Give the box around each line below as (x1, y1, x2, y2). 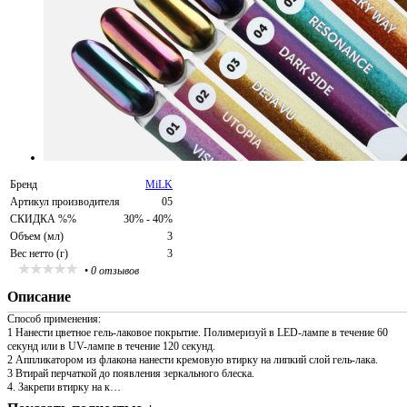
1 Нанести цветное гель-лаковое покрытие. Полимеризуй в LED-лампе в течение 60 (7, 326, 388, 339)
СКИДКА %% (10, 213, 76, 225)
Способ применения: (7, 313, 101, 325)
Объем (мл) (10, 230, 64, 243)
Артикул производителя (10, 195, 120, 208)
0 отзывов (91, 264, 139, 277)
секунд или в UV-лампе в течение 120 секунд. (7, 340, 215, 352)
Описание (7, 289, 71, 304)
